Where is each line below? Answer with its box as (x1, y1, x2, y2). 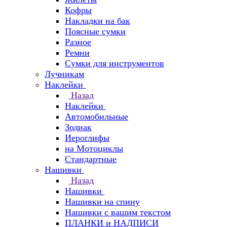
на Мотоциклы (65, 143, 123, 154)
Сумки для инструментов (65, 58, 164, 68)
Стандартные (65, 154, 117, 164)
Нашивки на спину (65, 197, 140, 207)
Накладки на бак (65, 16, 130, 26)
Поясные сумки (65, 26, 126, 36)
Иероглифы (65, 133, 109, 143)
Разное (65, 37, 91, 47)
